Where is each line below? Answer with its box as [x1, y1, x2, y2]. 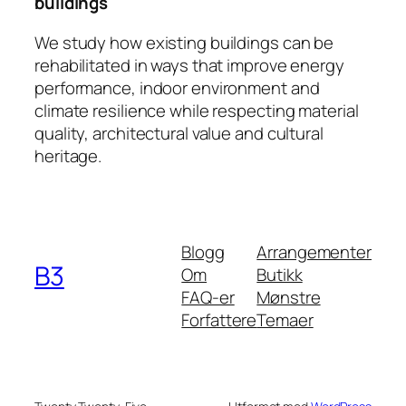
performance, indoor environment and [34, 75, 320, 100]
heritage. [34, 143, 102, 168]
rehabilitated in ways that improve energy [34, 53, 344, 77]
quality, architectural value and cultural [34, 121, 324, 145]
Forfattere [181, 307, 257, 332]
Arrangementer [256, 239, 372, 264]
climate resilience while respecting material [34, 98, 359, 122]
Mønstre [256, 285, 321, 309]
